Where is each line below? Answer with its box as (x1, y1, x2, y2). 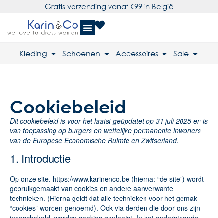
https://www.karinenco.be (53, 174, 129, 183)
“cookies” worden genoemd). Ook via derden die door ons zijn (10, 203, 200, 213)
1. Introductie (10, 150, 71, 165)
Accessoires (115, 48, 158, 58)
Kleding (19, 48, 47, 58)
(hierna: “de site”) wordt (129, 174, 204, 183)
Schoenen (62, 48, 100, 58)
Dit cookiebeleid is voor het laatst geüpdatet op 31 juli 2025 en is (10, 116, 208, 126)
